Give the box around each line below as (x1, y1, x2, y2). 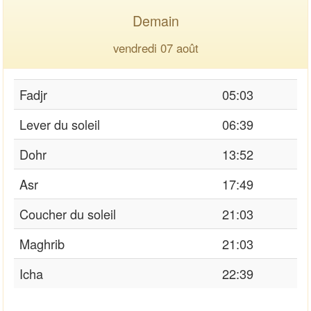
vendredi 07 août (112, 39, 199, 56)
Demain (132, 10, 179, 31)
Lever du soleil (19, 115, 100, 133)
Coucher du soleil (19, 204, 116, 223)
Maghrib (19, 234, 65, 253)
